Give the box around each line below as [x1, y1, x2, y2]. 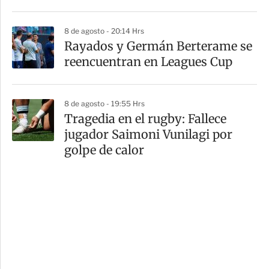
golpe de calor [64, 142, 144, 158]
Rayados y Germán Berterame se [64, 38, 252, 54]
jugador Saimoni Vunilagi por [64, 127, 232, 142]
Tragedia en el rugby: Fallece [64, 111, 226, 127]
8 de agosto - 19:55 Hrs [64, 99, 145, 109]
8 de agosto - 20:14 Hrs [64, 26, 144, 36]
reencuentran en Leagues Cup [64, 54, 232, 70]
